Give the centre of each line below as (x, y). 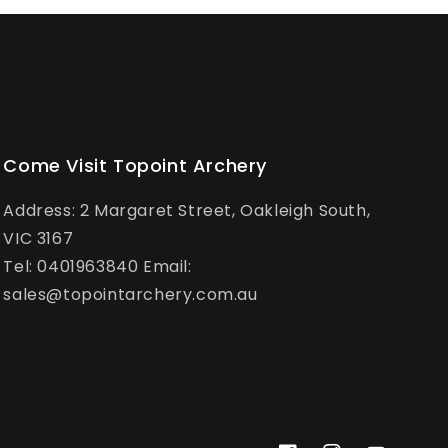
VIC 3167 (38, 239)
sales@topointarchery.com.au (130, 295)
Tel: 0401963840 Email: (97, 267)
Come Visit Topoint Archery (135, 166)
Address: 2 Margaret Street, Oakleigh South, (187, 211)
